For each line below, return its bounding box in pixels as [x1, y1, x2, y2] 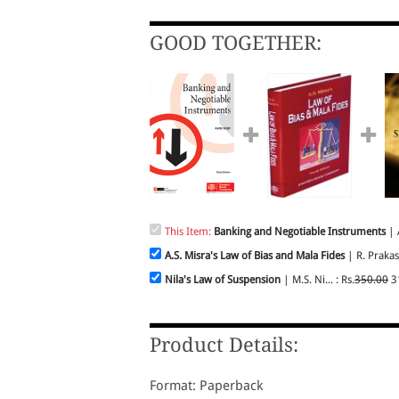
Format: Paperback [150, 378, 263, 394]
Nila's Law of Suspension [165, 273, 281, 286]
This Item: [165, 225, 214, 238]
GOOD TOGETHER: [150, 32, 322, 54]
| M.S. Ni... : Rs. [281, 273, 354, 286]
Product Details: [150, 334, 298, 356]
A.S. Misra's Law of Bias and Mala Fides [165, 249, 345, 262]
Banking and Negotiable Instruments [214, 225, 386, 238]
